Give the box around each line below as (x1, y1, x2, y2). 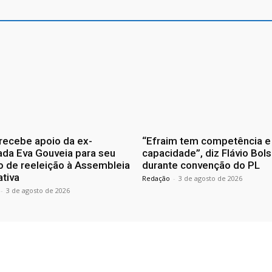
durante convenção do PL (142, 159, 260, 172)
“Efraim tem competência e (142, 135, 271, 148)
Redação (142, 174, 170, 183)
